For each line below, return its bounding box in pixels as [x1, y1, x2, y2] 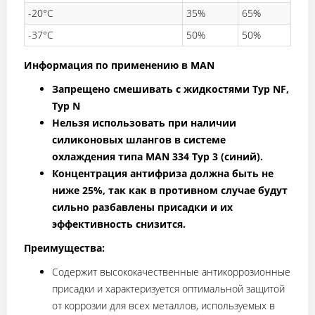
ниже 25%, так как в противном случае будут [52, 184, 288, 198]
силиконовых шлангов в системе [52, 133, 226, 147]
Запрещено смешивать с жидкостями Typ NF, [52, 82, 289, 96]
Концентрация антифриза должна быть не [52, 167, 274, 181]
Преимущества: [24, 241, 105, 255]
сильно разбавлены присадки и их [52, 200, 233, 214]
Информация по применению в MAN [24, 58, 214, 72]
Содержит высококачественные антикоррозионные [52, 265, 290, 279]
